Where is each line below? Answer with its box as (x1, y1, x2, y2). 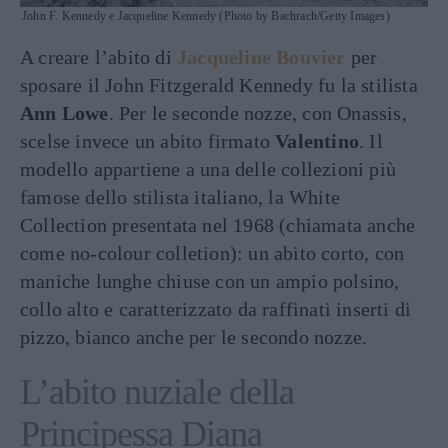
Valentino (275, 129, 360, 152)
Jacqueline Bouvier (177, 45, 346, 68)
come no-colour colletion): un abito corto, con (20, 241, 405, 264)
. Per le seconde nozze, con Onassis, (108, 101, 407, 124)
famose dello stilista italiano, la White (20, 185, 340, 208)
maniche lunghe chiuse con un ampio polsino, (20, 269, 400, 292)
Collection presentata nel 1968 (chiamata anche (20, 213, 416, 236)
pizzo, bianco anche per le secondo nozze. (20, 325, 368, 348)
